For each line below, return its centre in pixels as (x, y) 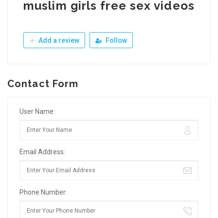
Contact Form (43, 84)
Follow (116, 40)
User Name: (37, 111)
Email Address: (42, 152)
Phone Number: (43, 192)
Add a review (58, 40)
